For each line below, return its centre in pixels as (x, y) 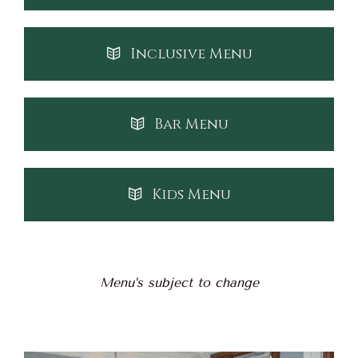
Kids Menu (191, 195)
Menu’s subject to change (179, 282)
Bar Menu (191, 124)
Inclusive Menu (191, 54)
